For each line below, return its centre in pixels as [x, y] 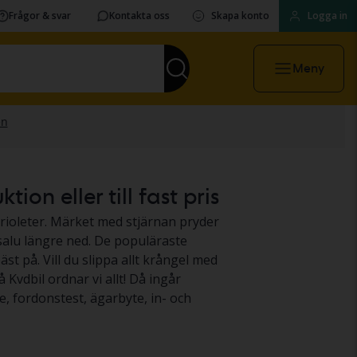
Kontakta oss [139, 16]
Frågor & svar [40, 16]
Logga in [328, 16]
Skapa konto [240, 16]
